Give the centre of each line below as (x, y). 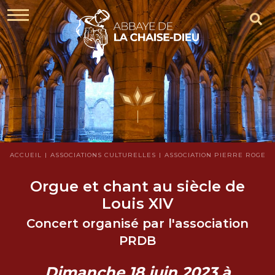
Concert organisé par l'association (137, 223)
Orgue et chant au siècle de (137, 187)
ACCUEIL (26, 155)
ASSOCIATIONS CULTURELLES (103, 155)
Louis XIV (137, 204)
